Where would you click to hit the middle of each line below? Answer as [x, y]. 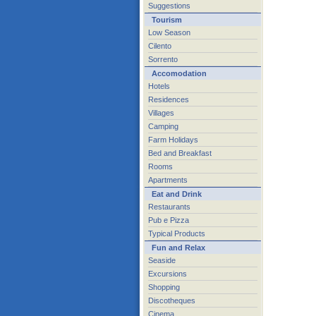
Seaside [162, 260]
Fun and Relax [178, 248]
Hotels [159, 86]
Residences [169, 99]
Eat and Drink [177, 194]
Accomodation [179, 73]
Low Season [169, 32]
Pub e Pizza [169, 220]
